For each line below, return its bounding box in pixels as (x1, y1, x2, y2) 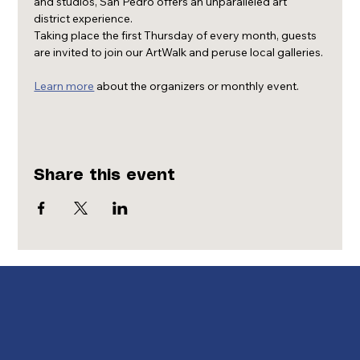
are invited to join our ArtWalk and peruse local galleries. (34, 45, 324, 59)
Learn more (34, 79, 95, 93)
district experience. (34, 11, 133, 26)
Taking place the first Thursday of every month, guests (34, 28, 320, 43)
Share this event (34, 168, 176, 183)
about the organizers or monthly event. (94, 79, 300, 93)
